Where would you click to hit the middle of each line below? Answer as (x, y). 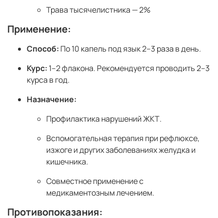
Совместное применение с (95, 181)
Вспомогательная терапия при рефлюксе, (123, 138)
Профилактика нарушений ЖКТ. (104, 119)
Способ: (43, 49)
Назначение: (52, 100)
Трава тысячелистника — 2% (98, 10)
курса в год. (48, 80)
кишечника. (67, 162)
